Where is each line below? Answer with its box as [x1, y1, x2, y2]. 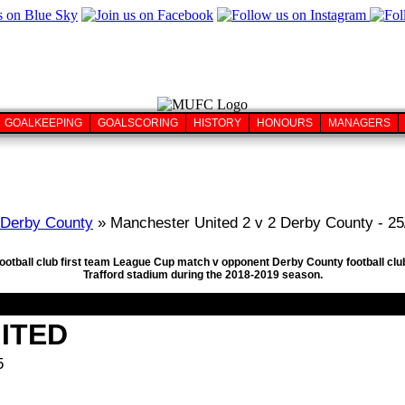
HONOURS [257, 117, 313, 129]
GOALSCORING [98, 117, 178, 129]
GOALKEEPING [5, 117, 82, 129]
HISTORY [193, 117, 241, 129]
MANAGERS [328, 117, 391, 129]
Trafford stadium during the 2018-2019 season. [82, 268, 323, 282]
